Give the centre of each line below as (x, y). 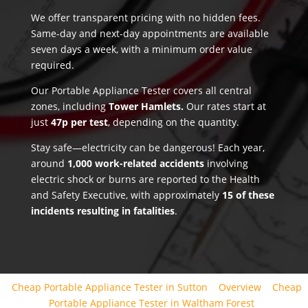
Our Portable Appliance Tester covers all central (141, 90)
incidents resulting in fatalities (102, 210)
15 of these (248, 195)
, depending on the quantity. (173, 122)
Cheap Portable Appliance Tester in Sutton (110, 287)
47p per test (79, 122)
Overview (240, 287)
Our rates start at (226, 106)
